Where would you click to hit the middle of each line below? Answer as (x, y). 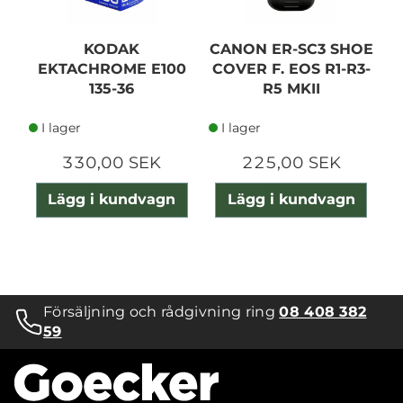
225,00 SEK (291, 163)
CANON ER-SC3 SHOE (291, 49)
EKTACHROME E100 (112, 69)
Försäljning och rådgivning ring (161, 312)
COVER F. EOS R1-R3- (291, 69)
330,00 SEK (112, 163)
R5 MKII (291, 89)
